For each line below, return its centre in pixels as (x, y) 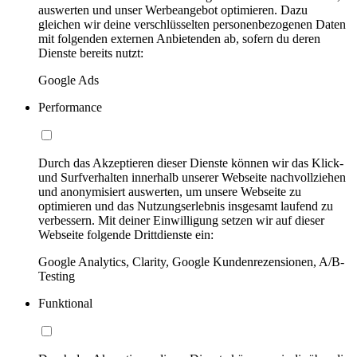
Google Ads (69, 80)
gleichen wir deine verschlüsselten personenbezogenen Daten (192, 24)
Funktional (65, 303)
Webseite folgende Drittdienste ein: (126, 234)
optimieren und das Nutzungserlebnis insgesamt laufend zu (186, 206)
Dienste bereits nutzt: (91, 53)
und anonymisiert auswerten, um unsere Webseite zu (170, 191)
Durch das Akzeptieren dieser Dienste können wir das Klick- (191, 163)
